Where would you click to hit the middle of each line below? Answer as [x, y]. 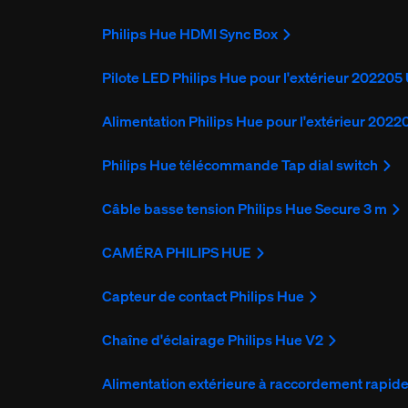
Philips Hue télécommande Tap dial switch [240, 165]
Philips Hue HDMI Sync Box [190, 34]
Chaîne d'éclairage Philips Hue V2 [213, 340]
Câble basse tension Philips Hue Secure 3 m [245, 209]
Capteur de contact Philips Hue [204, 296]
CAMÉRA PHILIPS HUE [177, 253]
